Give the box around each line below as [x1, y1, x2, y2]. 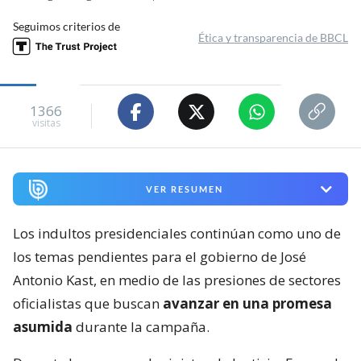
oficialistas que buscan [13, 294, 163, 313]
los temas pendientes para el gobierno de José [13, 247, 306, 267]
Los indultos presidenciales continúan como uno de [13, 224, 341, 243]
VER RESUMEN [145, 184, 223, 195]
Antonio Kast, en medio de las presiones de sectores [13, 271, 341, 290]
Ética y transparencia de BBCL [198, 31, 348, 45]
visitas [31, 115, 60, 130]
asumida [13, 317, 73, 337]
